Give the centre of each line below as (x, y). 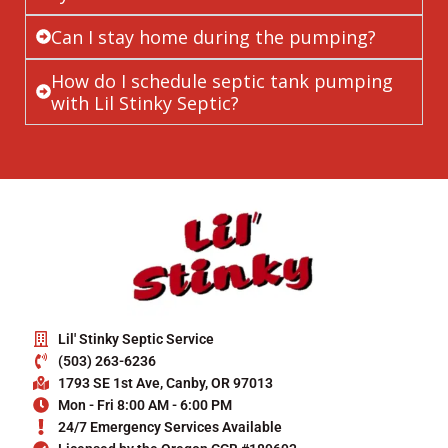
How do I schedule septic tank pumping (222, 80)
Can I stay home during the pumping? (213, 36)
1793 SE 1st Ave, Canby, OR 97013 (166, 383)
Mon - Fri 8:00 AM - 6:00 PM (145, 405)
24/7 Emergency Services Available (170, 427)
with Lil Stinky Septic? (145, 102)
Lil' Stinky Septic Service (136, 339)
